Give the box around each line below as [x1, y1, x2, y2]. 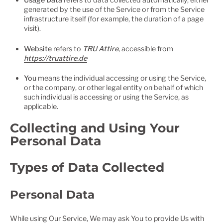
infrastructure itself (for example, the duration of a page [24, 14, 204, 23]
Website [24, 44, 52, 53]
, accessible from [118, 44, 174, 53]
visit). [24, 24, 41, 33]
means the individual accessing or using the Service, [36, 73, 207, 82]
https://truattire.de [24, 53, 88, 62]
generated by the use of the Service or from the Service [24, 5, 205, 14]
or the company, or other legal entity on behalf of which [24, 83, 204, 92]
